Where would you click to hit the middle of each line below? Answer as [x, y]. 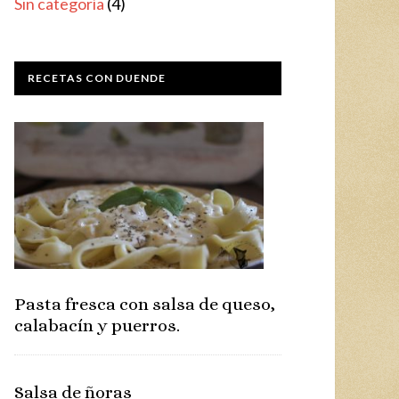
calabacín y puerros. [97, 325]
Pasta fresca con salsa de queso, [145, 304]
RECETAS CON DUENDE [97, 78]
